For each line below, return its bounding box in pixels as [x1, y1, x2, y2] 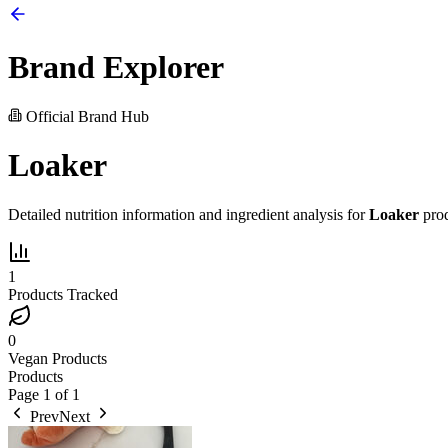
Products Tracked [8, 285, 118, 303]
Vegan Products [8, 349, 107, 367]
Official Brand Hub [22, 107, 149, 125]
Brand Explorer [8, 49, 224, 86]
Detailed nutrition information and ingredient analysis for [8, 205, 369, 223]
